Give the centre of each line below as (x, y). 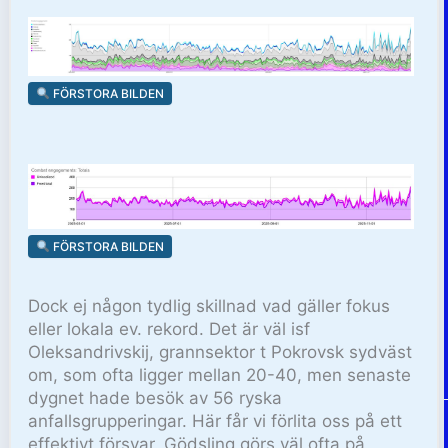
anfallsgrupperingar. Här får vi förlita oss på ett (215, 420)
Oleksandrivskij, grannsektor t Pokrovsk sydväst (220, 351)
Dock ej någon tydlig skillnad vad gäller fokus (209, 305)
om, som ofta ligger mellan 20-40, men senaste (220, 374)
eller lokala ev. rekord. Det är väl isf (169, 328)
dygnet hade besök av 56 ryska (155, 397)
